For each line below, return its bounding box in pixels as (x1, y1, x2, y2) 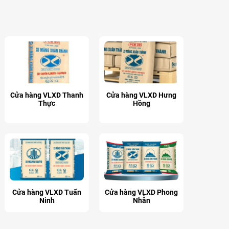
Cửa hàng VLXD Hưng (106, 91, 176, 100)
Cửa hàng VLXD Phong (105, 188, 178, 196)
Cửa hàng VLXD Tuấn (12, 188, 81, 196)
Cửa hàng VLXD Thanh (10, 91, 83, 100)
